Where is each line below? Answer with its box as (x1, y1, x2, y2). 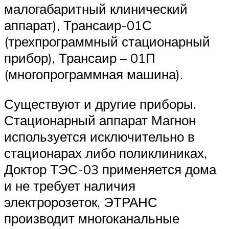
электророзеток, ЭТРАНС (4, 193, 157, 210)
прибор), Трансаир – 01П (4, 50, 155, 66)
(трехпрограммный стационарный (4, 33, 210, 50)
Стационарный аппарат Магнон (4, 111, 196, 128)
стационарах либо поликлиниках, (4, 144, 207, 161)
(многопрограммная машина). (4, 66, 183, 83)
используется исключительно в (4, 128, 195, 145)
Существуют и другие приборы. (4, 95, 196, 112)
